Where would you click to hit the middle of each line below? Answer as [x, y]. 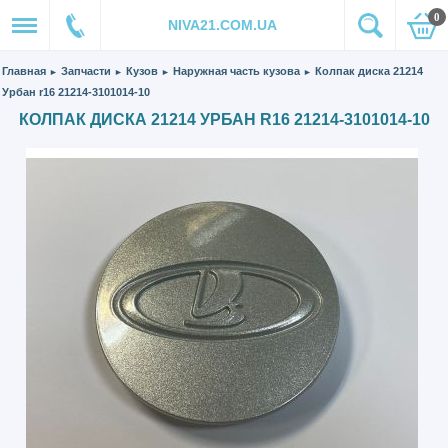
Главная [24, 71]
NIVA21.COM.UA [222, 25]
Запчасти [86, 71]
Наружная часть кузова [237, 71]
